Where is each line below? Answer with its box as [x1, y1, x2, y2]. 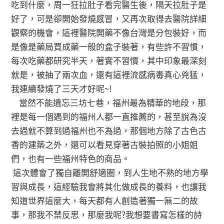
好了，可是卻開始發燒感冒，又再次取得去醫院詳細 [11, 11, 207, 24]
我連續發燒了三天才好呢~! [11, 81, 112, 94]
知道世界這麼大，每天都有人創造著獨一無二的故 [11, 193, 198, 206]
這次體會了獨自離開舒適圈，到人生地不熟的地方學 [11, 165, 209, 178]
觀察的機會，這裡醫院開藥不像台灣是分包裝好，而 [11, 25, 207, 38]
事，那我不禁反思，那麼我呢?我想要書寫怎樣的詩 [11, 207, 202, 220]
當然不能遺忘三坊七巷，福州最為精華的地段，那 [11, 95, 206, 108]
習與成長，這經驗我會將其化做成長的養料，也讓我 [11, 179, 207, 192]
